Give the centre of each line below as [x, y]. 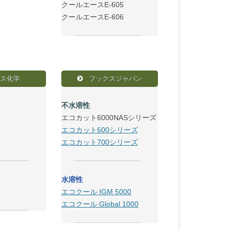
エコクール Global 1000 [100, 204]
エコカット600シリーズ [99, 130]
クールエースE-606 [92, 17]
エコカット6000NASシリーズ [109, 118]
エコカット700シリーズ [99, 142]
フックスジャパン [114, 78]
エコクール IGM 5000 [96, 192]
